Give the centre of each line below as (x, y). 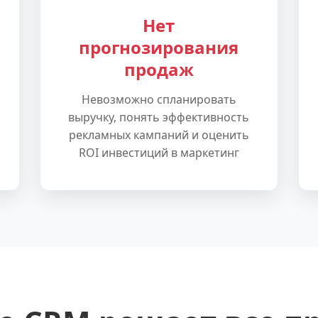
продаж (159, 69)
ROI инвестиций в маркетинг (159, 153)
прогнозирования (159, 47)
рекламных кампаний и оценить (159, 135)
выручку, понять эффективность (159, 117)
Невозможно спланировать (159, 99)
